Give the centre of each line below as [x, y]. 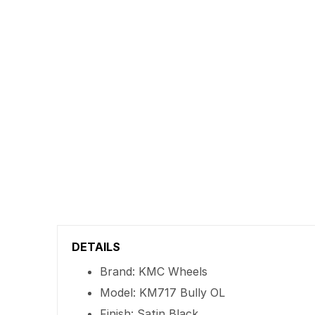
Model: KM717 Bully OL [163, 292]
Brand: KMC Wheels [154, 271]
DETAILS [96, 247]
